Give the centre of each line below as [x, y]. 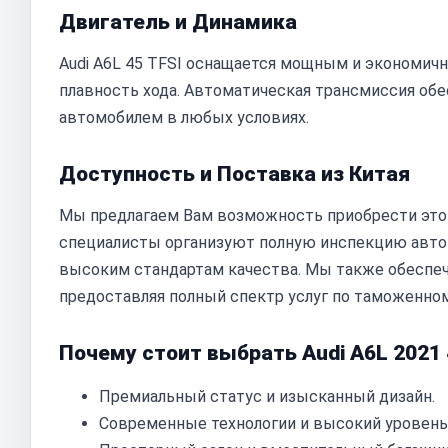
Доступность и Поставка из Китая [234, 174]
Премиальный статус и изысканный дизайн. [267, 396]
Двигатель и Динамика [178, 22]
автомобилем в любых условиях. [184, 117]
